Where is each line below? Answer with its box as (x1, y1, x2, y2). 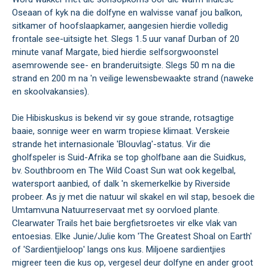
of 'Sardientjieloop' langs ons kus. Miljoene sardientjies (12, 244, 226, 255)
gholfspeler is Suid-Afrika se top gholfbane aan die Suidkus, (12, 152, 246, 163)
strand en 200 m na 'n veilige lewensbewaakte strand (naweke (12, 73, 254, 84)
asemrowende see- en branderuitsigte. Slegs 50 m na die (12, 60, 235, 71)
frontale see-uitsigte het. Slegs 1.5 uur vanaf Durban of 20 (12, 33, 239, 45)
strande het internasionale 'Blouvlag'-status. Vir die (12, 139, 211, 150)
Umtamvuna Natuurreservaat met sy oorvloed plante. (12, 205, 220, 216)
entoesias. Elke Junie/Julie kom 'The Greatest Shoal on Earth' (12, 231, 252, 242)
